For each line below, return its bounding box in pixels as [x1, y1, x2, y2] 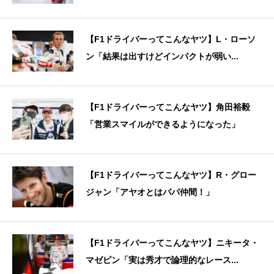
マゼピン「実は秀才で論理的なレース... [86, 255, 239, 265]
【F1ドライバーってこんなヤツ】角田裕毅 [86, 102, 250, 113]
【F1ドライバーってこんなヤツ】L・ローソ [86, 34, 256, 45]
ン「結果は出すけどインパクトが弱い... [86, 51, 239, 62]
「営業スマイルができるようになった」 [86, 119, 240, 130]
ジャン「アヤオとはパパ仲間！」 [86, 187, 214, 198]
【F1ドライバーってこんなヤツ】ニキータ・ [86, 238, 259, 248]
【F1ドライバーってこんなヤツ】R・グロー [86, 170, 256, 180]
